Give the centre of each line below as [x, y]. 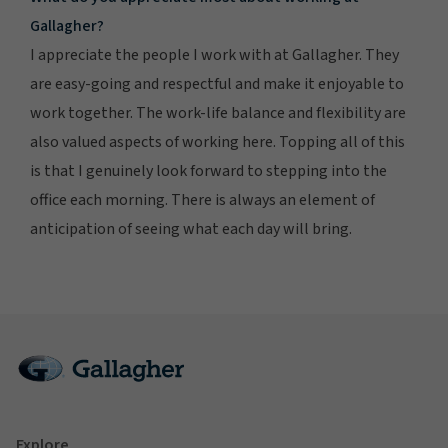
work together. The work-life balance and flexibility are [218, 113]
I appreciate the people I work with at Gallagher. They [214, 55]
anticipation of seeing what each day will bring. [191, 229]
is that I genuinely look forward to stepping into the [208, 171]
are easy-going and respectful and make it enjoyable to [217, 84]
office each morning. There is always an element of [202, 200]
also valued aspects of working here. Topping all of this [217, 142]
